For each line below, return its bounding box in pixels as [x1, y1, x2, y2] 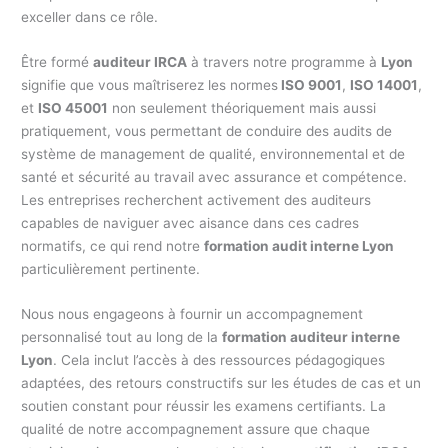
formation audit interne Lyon [204, 238, 395, 255]
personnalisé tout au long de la [21, 329, 223, 346]
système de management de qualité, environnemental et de [21, 146, 406, 163]
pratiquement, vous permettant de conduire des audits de [21, 123, 393, 140]
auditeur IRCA [93, 54, 188, 71]
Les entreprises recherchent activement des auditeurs [21, 192, 372, 209]
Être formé [21, 54, 94, 71]
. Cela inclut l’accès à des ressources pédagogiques [53, 352, 386, 369]
